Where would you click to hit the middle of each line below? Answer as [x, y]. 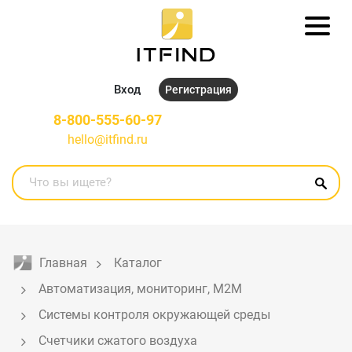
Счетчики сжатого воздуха [118, 340]
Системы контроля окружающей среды [154, 314]
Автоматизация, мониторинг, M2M [140, 288]
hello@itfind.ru [107, 139]
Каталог [138, 262]
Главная [63, 262]
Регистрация [198, 89]
